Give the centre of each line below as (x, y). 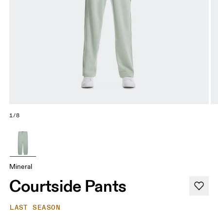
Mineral (21, 167)
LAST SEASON (35, 208)
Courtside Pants (68, 186)
